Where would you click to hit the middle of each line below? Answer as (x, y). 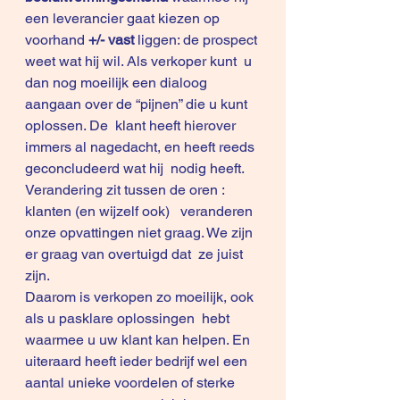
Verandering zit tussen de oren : (126, 190)
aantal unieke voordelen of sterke (132, 383)
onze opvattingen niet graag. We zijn (141, 233)
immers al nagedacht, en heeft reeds (142, 147)
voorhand (57, 40)
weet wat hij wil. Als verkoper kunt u (140, 61)
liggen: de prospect (199, 40)
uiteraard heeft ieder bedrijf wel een (140, 361)
